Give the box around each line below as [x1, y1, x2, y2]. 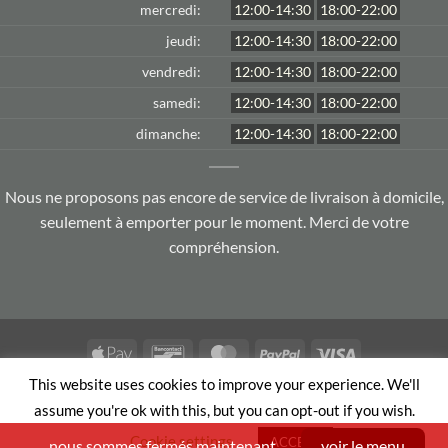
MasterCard [243, 344, 318, 362]
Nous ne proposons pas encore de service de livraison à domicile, [4, 186, 444, 206]
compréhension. [169, 236, 279, 256]
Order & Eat [332, 414, 407, 432]
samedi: [153, 93, 201, 111]
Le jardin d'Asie [156, 414, 251, 432]
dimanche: [136, 124, 201, 142]
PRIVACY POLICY [257, 386, 361, 402]
